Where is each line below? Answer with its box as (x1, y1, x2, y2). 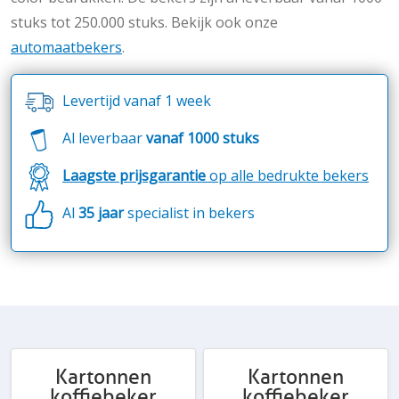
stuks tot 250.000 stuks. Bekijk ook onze (11, 12, 278, 32)
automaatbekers (11, 37, 122, 57)
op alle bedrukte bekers (206, 165, 369, 185)
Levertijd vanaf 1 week (62, 90, 211, 110)
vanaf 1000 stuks (146, 127, 259, 148)
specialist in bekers (124, 202, 255, 223)
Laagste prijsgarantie (62, 165, 206, 185)
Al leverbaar (62, 127, 146, 148)
